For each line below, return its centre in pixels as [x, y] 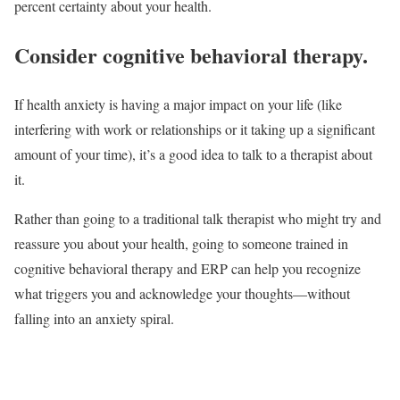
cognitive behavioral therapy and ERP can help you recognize [187, 268]
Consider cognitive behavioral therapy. [191, 54]
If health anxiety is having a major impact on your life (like [178, 104]
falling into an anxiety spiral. [94, 318]
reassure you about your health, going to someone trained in [181, 243]
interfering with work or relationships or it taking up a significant [195, 129]
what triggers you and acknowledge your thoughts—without [182, 293]
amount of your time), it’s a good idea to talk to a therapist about [193, 154]
